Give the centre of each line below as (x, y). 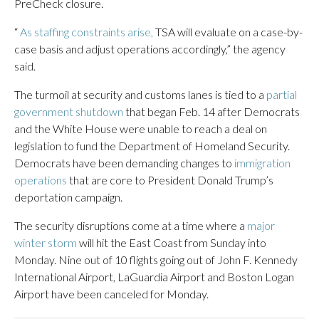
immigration (262, 162)
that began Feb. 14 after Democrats (211, 111)
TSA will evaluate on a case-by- (228, 31)
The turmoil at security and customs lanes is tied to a (140, 94)
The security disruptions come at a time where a (131, 225)
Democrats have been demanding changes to (124, 162)
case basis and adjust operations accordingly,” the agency (150, 48)
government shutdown (69, 111)
